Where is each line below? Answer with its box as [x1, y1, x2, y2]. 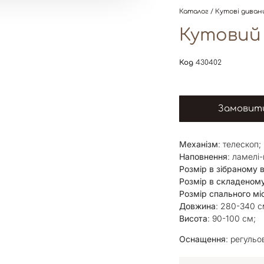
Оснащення [179, 234, 226, 245]
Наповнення [179, 151, 227, 161]
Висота [179, 213, 207, 223]
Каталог [179, 8, 209, 15]
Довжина [179, 201, 216, 211]
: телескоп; [218, 139, 261, 149]
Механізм [179, 139, 218, 149]
